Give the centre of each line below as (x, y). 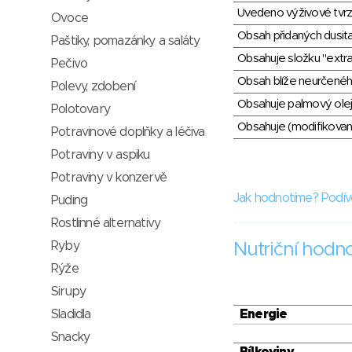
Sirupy (69, 291)
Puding (70, 200)
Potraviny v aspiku (101, 155)
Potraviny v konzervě (109, 178)
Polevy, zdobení (93, 86)
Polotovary (81, 109)
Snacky (71, 337)
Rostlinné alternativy (106, 223)
